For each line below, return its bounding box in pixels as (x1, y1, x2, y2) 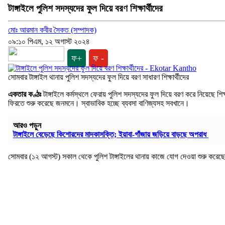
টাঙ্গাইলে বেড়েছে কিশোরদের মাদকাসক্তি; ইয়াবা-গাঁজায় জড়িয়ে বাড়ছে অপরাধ (13, 130, 208, 139)
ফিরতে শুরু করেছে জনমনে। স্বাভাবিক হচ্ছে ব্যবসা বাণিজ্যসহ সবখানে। (8, 99, 189, 108)
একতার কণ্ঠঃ (8, 90, 41, 99)
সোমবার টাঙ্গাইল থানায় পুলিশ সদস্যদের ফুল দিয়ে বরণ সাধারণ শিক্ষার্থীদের (8, 73, 189, 82)
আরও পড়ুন (13, 121, 41, 130)
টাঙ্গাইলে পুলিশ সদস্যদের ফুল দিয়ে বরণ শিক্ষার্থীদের (8, 3, 163, 14)
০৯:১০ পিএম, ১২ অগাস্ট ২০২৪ (8, 37, 90, 46)
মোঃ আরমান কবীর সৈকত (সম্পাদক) (8, 26, 96, 35)
